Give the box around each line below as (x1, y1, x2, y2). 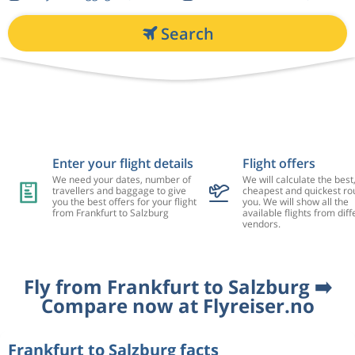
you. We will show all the (242, 195, 349, 208)
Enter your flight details (52, 155, 193, 172)
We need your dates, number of (52, 173, 191, 186)
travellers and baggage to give (52, 184, 186, 197)
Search (160, 22, 214, 44)
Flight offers (242, 155, 315, 172)
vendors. (242, 217, 281, 231)
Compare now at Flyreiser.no (40, 292, 315, 319)
